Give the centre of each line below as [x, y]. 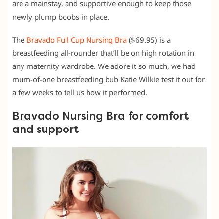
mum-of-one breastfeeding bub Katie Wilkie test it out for [109, 79]
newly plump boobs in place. [61, 17]
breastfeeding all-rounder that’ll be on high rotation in [103, 53]
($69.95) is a [149, 40]
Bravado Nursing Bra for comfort [101, 117]
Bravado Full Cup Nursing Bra [77, 40]
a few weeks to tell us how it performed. [80, 93]
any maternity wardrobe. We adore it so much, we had [104, 66]
